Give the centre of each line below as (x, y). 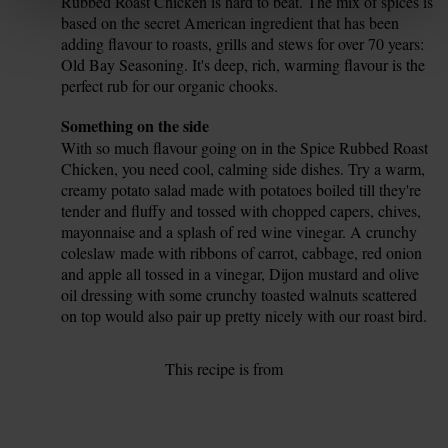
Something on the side (135, 125)
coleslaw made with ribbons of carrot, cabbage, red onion (242, 252)
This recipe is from (224, 368)
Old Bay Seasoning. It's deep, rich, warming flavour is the (243, 64)
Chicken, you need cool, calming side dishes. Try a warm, (243, 168)
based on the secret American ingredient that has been (230, 22)
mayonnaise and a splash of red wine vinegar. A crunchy (239, 231)
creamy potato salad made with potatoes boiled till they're (241, 189)
